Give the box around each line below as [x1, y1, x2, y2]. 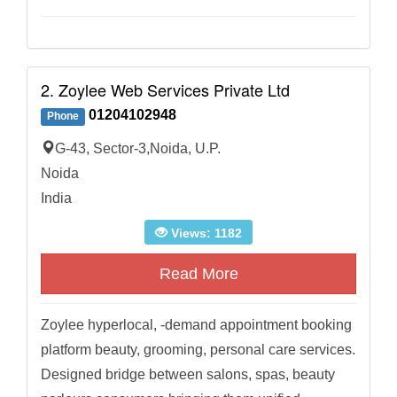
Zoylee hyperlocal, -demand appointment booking [41, 317, 352, 333]
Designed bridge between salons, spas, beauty [41, 367, 335, 383]
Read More [159, 265, 238, 284]
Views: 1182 [167, 226, 242, 241]
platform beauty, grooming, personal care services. [41, 342, 355, 358]
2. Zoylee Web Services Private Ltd [41, 78, 290, 102]
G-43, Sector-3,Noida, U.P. [55, 141, 221, 157]
